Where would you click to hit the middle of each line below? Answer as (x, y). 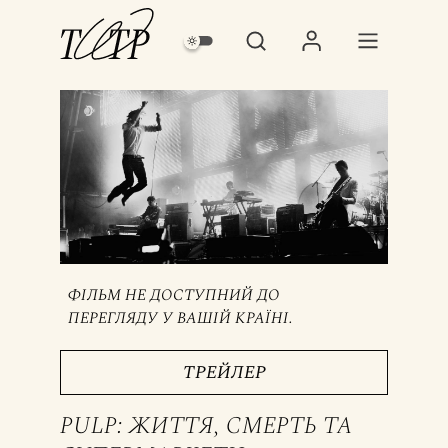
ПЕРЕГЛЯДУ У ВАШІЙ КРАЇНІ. (180, 317)
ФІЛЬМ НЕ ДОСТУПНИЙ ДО (173, 294)
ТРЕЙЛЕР (224, 372)
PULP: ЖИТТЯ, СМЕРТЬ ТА (206, 425)
